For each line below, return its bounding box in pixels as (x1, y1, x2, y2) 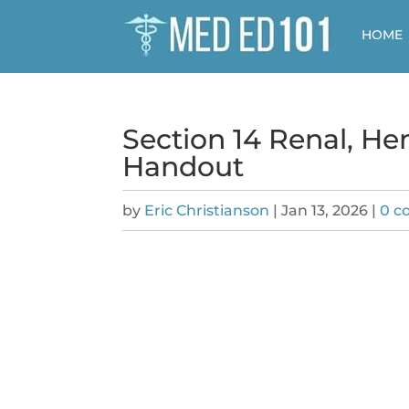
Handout (122, 150, 245, 184)
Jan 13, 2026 (281, 202, 369, 219)
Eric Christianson (144, 202, 270, 219)
